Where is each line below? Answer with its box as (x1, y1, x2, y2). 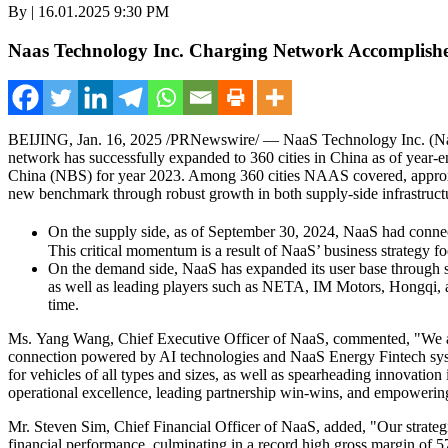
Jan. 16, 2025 (77, 131, 162, 149)
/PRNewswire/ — (166, 131, 279, 149)
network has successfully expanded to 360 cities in (8, 149, 330, 167)
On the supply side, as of (48, 223, 208, 241)
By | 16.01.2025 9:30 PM (8, 3, 169, 20)
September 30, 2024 (208, 223, 335, 241)
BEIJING (8, 131, 69, 149)
